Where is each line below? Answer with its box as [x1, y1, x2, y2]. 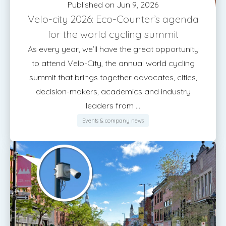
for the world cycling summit [47, 28, 179, 40]
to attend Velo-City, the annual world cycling [31, 58, 195, 68]
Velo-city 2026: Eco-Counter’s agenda [27, 13, 199, 25]
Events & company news [82, 117, 144, 124]
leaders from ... [86, 100, 140, 110]
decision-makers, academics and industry [35, 86, 191, 96]
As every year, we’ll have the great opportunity [27, 44, 199, 54]
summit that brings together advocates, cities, [29, 72, 197, 82]
